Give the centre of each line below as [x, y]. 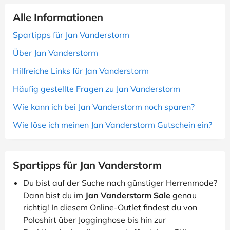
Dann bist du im [54, 195]
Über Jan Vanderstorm [55, 53]
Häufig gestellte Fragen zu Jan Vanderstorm [97, 89]
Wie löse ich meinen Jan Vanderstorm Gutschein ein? [112, 125]
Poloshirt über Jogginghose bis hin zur [94, 220]
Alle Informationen [58, 17]
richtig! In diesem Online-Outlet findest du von [110, 207]
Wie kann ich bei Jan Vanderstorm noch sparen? [104, 107]
